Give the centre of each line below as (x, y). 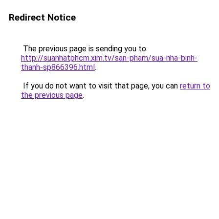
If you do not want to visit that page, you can (100, 86)
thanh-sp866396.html (58, 67)
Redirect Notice (42, 17)
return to (195, 86)
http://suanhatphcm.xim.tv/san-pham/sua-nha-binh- (109, 58)
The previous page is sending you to (84, 49)
